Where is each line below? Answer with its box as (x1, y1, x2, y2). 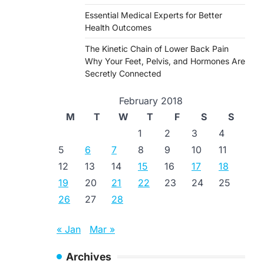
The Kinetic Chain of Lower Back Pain (85, 44, 229, 54)
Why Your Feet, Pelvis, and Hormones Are (85, 56, 245, 66)
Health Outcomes (85, 22, 151, 32)
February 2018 (119, 95, 183, 107)
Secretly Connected (85, 68, 161, 78)
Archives (66, 250, 111, 263)
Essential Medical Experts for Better (85, 10, 222, 20)
